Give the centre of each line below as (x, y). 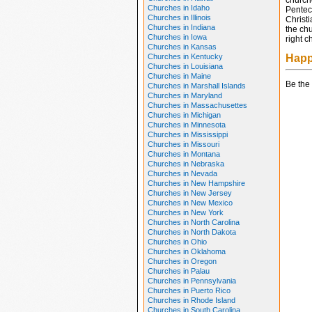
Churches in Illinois (179, 17)
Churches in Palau (178, 271)
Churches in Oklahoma (186, 251)
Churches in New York (185, 212)
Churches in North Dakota (192, 232)
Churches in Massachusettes (197, 105)
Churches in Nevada (182, 173)
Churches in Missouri (183, 144)
